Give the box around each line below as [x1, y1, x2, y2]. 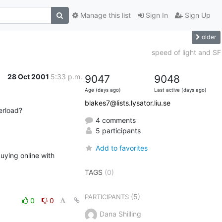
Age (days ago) [84, 87, 121, 93]
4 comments [93, 115, 136, 124]
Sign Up [182, 11, 211, 20]
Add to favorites [95, 143, 148, 152]
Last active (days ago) [154, 87, 207, 93]
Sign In [143, 11, 168, 20]
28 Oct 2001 [7, 72, 51, 81]
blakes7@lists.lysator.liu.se [84, 98, 170, 107]
